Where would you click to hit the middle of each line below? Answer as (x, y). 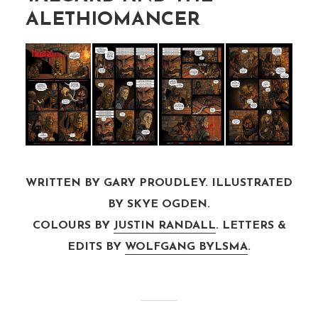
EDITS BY (96, 247)
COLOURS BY (73, 226)
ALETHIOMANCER (113, 21)
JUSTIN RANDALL (164, 226)
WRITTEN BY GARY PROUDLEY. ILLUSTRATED (159, 183)
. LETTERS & (251, 226)
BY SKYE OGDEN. (159, 205)
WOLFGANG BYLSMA (186, 247)
